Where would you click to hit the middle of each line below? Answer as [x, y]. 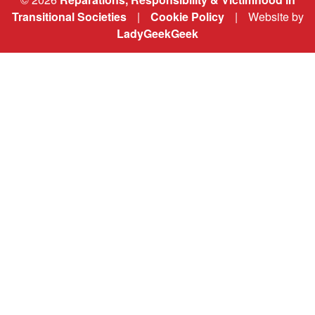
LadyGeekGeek [157, 33]
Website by [276, 16]
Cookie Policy [187, 16]
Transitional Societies [69, 16]
